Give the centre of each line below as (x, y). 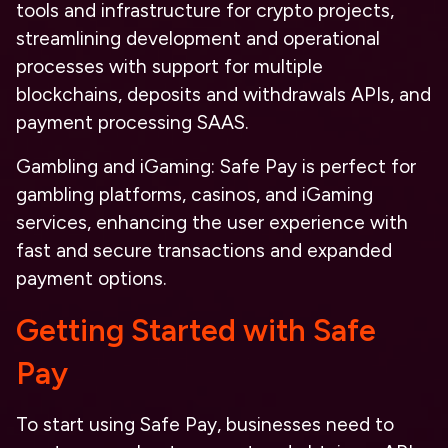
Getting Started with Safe (196, 330)
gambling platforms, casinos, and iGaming (194, 194)
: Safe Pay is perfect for (313, 166)
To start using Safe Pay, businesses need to (205, 424)
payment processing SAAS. (132, 122)
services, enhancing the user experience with (212, 222)
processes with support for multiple (169, 66)
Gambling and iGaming (113, 166)
